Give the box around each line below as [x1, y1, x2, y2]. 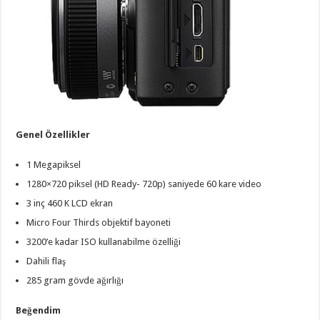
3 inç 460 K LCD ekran [26, 197, 114, 209]
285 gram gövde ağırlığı [26, 274, 124, 286]
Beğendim [16, 304, 61, 316]
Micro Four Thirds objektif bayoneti [26, 216, 171, 228]
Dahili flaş [26, 255, 66, 266]
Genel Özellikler [16, 129, 91, 140]
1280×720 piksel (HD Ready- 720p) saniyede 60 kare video [26, 178, 262, 189]
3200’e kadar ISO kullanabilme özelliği [26, 236, 181, 247]
